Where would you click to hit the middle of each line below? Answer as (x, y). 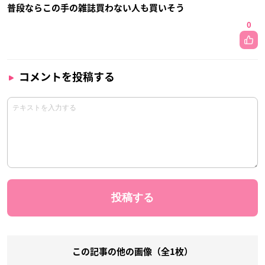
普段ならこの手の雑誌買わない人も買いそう (96, 8)
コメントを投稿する (67, 77)
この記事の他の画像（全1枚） (132, 251)
